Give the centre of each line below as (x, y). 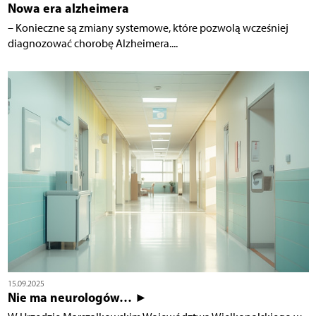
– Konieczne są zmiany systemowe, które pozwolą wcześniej (148, 28)
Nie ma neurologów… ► (77, 297)
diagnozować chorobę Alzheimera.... (92, 43)
